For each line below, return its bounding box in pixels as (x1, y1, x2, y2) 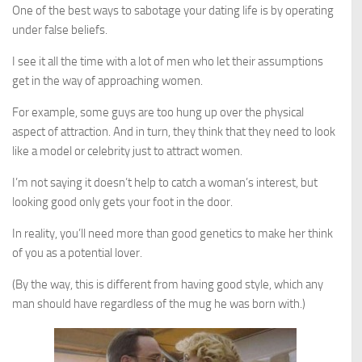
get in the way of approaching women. (12, 74, 203, 88)
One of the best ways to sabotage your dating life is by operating (12, 3, 334, 18)
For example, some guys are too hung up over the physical (12, 105, 304, 120)
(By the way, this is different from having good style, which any (12, 277, 323, 292)
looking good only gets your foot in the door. (12, 195, 233, 209)
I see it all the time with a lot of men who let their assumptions (12, 54, 323, 69)
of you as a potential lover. (12, 246, 142, 260)
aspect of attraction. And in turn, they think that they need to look (12, 124, 335, 139)
